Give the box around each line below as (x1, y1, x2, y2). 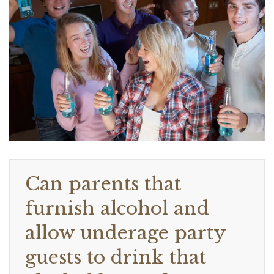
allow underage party (25, 221, 226, 245)
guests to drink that (25, 246, 206, 269)
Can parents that (25, 172, 181, 196)
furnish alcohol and (25, 197, 209, 220)
